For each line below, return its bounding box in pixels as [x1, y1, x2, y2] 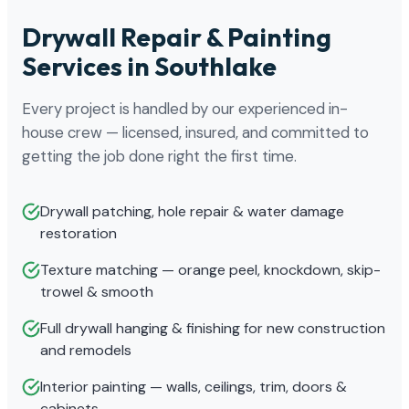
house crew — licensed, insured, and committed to [22, 121, 369, 142]
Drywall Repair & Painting [22, 20, 331, 53]
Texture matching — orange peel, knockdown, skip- [40, 259, 381, 279]
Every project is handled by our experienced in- [22, 98, 348, 119]
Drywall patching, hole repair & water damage [40, 201, 344, 221]
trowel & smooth [40, 281, 153, 301]
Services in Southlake [22, 49, 277, 82]
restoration [40, 223, 117, 243]
